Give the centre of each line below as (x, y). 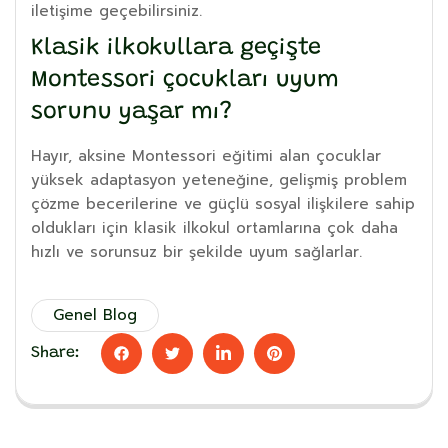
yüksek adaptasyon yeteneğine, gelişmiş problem (219, 179)
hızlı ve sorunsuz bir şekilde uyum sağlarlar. (196, 251)
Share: (55, 353)
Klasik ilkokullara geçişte (176, 48)
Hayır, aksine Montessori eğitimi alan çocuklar (206, 155)
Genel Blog (95, 315)
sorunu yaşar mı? (131, 112)
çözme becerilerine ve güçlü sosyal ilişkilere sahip (223, 203)
